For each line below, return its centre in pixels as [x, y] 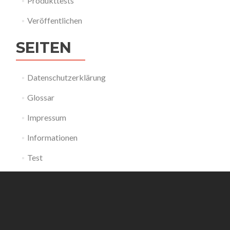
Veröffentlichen [54, 20]
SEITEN [44, 47]
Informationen [52, 137]
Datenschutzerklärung [66, 77]
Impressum [46, 117]
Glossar [41, 97]
